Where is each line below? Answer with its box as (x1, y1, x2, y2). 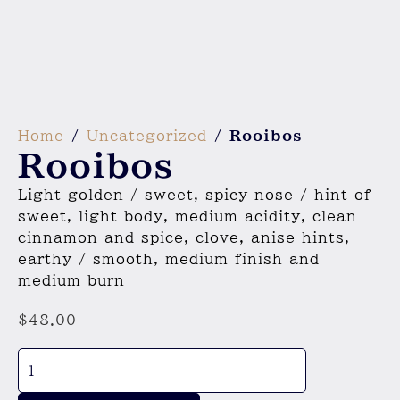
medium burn (18, 273, 125, 287)
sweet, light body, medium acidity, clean (18, 209, 357, 223)
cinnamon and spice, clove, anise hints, (18, 230, 350, 245)
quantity (17, 372, 87, 387)
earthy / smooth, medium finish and (18, 252, 320, 266)
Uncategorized (87, 129, 207, 143)
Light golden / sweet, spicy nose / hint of (18, 187, 371, 202)
